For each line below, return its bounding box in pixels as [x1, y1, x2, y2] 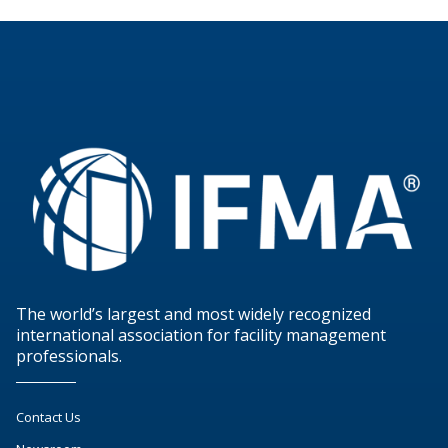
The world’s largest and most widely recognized [16, 302, 371, 325]
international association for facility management [16, 323, 386, 346]
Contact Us [16, 408, 81, 427]
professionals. [16, 344, 122, 367]
